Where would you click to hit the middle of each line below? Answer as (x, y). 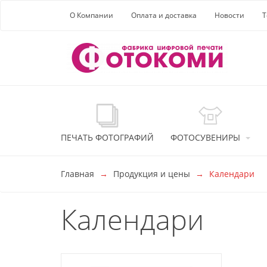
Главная (77, 174)
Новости (229, 15)
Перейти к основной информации (84, 13)
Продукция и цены (152, 174)
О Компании (91, 15)
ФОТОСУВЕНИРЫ (205, 137)
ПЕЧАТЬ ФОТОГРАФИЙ (107, 137)
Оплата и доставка (164, 15)
